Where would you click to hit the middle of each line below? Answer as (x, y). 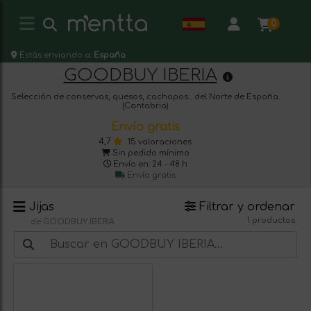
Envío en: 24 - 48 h (150, 164)
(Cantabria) (145, 106)
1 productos (271, 220)
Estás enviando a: (57, 55)
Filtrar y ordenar (245, 207)
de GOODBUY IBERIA (73, 222)
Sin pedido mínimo (150, 153)
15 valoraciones (160, 142)
